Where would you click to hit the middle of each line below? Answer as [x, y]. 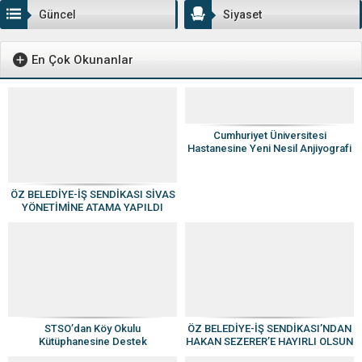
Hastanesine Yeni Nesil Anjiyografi [269, 148]
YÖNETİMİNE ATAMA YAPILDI [93, 207]
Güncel [57, 15]
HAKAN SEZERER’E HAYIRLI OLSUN [269, 342]
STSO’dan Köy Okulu [93, 329]
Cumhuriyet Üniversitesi [269, 135]
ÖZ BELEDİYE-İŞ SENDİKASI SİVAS [93, 194]
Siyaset [242, 15]
